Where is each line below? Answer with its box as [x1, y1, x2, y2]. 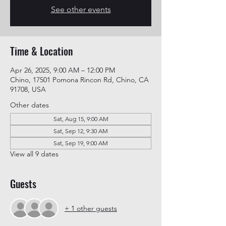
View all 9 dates [10, 149, 59, 158]
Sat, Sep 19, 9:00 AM [53, 139, 108, 147]
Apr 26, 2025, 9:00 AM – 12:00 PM [10, 66, 115, 75]
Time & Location [10, 43, 73, 59]
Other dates [10, 100, 49, 109]
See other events [50, 5, 111, 14]
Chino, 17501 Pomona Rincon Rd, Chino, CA [10, 75, 149, 84]
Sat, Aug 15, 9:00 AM [53, 115, 108, 123]
